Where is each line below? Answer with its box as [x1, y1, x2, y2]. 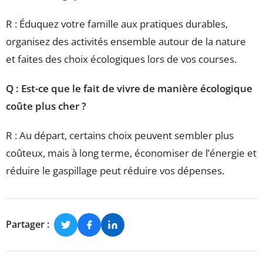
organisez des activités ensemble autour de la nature [6, 34, 246, 48]
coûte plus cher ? [6, 99, 86, 113]
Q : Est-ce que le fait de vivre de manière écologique [6, 81, 252, 95]
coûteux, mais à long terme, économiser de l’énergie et [6, 146, 257, 160]
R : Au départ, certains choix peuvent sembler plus [6, 128, 234, 142]
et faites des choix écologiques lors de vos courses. [6, 52, 237, 66]
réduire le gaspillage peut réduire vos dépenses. [6, 163, 224, 177]
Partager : [6, 218, 49, 231]
